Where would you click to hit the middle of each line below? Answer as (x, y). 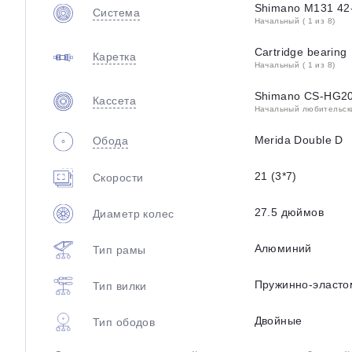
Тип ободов (124, 322)
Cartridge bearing (301, 52)
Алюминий (283, 248)
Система (116, 13)
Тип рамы (119, 249)
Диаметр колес (134, 213)
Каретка (114, 57)
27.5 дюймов (289, 212)
